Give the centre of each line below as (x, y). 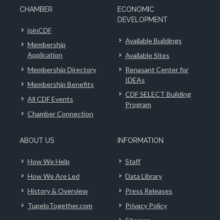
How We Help (49, 162)
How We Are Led (54, 176)
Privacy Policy (146, 206)
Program (138, 105)
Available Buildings (153, 41)
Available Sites (147, 55)
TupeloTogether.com (60, 206)
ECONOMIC (136, 10)
